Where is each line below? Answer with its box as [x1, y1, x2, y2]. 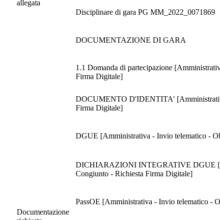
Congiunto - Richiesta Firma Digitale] [76, 169, 192, 178]
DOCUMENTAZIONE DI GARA [76, 36, 186, 45]
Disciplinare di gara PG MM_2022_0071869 [76, 8, 215, 17]
